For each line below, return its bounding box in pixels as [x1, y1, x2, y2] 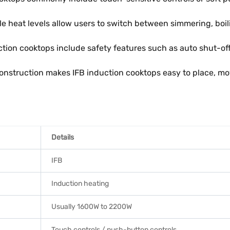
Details [51, 133, 74, 142]
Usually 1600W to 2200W [51, 202, 132, 211]
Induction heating [51, 179, 109, 188]
